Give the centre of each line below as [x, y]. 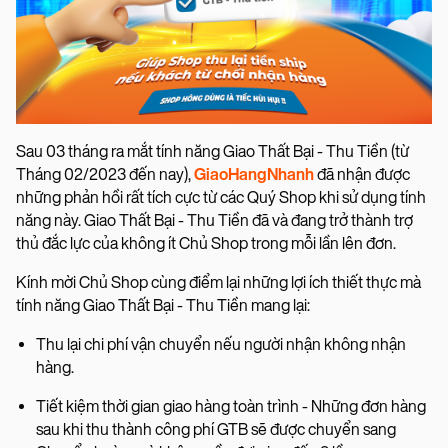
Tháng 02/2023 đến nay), [105, 175]
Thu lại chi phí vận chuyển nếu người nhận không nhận [221, 345]
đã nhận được [362, 175]
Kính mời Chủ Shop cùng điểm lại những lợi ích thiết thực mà [218, 283]
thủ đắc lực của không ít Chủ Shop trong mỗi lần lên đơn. [206, 244]
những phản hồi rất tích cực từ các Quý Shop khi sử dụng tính [221, 198]
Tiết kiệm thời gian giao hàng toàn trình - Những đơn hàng [231, 407]
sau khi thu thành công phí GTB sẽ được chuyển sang [216, 430]
